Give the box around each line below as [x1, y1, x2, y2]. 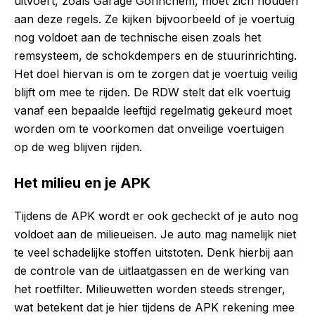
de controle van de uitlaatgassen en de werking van [14, 263, 289, 278]
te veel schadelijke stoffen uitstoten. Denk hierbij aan [14, 245, 293, 259]
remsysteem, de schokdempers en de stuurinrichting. [14, 48, 297, 63]
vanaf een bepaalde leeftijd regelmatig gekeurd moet [14, 103, 292, 117]
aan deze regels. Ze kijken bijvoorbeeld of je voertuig [14, 11, 295, 26]
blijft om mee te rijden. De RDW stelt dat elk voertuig [14, 84, 290, 99]
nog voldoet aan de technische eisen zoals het [14, 30, 261, 44]
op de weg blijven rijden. [14, 139, 146, 154]
